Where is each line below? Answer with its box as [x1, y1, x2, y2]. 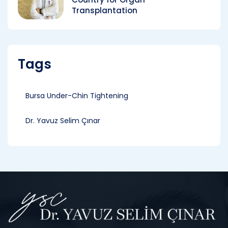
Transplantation [72, 5, 137, 16]
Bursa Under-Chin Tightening [25, 90, 128, 101]
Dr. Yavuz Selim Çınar [25, 115, 100, 126]
